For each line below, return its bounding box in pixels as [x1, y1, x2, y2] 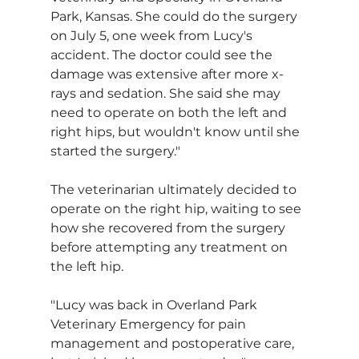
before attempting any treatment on [50, 239, 291, 255]
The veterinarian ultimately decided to [50, 181, 300, 197]
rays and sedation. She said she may [50, 85, 284, 101]
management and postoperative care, [50, 335, 297, 351]
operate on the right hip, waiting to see [50, 200, 305, 216]
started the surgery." [50, 143, 180, 159]
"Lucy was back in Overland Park [50, 296, 260, 313]
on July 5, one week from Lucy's [50, 27, 256, 43]
